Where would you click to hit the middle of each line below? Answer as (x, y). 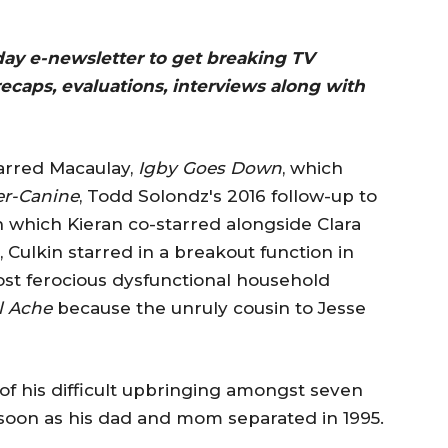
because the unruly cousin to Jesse (211, 307)
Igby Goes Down (210, 167)
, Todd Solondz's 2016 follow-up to (228, 195)
